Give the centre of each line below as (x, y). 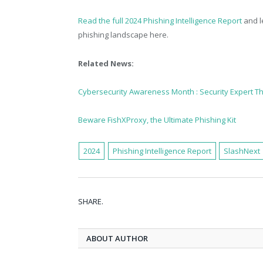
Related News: (106, 63)
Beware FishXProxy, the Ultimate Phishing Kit (157, 119)
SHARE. (91, 201)
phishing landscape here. (123, 35)
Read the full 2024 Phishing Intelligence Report (160, 21)
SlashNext (242, 151)
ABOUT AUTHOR (117, 238)
